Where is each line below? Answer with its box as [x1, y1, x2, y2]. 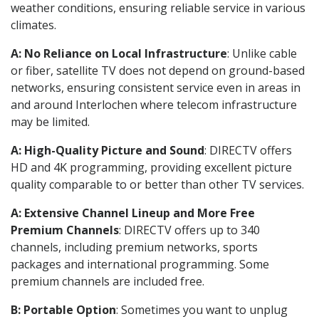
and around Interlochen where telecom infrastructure [11, 96, 297, 113]
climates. [11, 16, 56, 33]
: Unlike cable [227, 45, 297, 61]
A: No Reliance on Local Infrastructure [11, 45, 227, 61]
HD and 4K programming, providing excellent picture [11, 159, 292, 175]
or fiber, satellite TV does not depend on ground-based [11, 62, 305, 78]
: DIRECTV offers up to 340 [119, 221, 260, 238]
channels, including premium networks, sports [11, 239, 258, 255]
